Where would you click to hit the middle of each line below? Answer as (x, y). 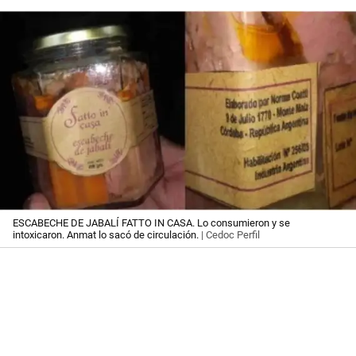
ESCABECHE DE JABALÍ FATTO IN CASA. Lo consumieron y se (151, 222)
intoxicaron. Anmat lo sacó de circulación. (106, 234)
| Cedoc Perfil (229, 234)
